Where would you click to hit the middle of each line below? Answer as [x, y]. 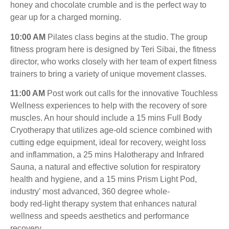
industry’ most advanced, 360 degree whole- [90, 191]
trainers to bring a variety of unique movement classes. [108, 74]
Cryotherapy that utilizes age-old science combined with [111, 130]
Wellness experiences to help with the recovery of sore [109, 105]
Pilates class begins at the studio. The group [127, 37]
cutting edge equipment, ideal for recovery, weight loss [108, 142]
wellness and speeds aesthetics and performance [100, 216]
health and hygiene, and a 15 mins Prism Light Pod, [104, 179]
